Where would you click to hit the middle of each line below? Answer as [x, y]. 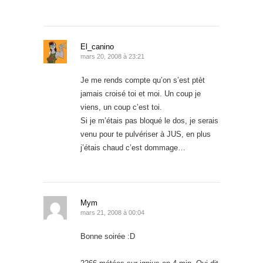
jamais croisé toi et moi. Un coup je [141, 93]
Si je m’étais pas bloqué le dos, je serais [149, 120]
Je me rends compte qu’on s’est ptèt [143, 80]
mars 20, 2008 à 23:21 [112, 56]
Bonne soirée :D [108, 236]
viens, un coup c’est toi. [121, 107]
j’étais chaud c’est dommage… [133, 147]
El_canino [97, 46]
